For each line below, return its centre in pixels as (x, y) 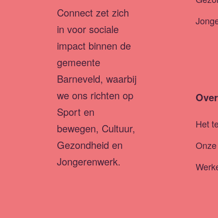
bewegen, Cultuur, (96, 128)
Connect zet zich (93, 12)
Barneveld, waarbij (97, 78)
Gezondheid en (90, 145)
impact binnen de (94, 45)
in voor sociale (88, 29)
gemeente (79, 62)
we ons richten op (95, 95)
